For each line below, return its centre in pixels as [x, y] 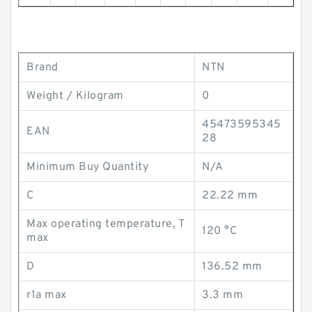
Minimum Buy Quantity [87, 167]
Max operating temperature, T [106, 224]
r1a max [47, 295]
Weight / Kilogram [75, 96]
